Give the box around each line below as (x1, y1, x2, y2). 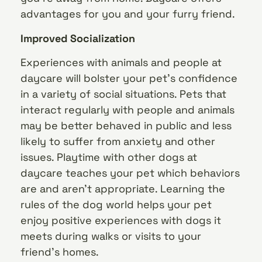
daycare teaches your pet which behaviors (20, 166, 240, 180)
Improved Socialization (20, 31, 135, 45)
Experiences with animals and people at (20, 55, 222, 69)
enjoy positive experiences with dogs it (20, 213, 221, 227)
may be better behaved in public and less (20, 118, 232, 132)
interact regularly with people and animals (20, 102, 235, 116)
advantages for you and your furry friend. (20, 7, 235, 21)
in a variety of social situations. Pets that (20, 87, 226, 101)
